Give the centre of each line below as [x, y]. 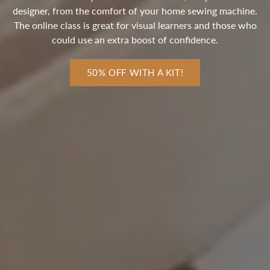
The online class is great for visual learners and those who [135, 25]
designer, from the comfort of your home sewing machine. [135, 10]
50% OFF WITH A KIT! [135, 72]
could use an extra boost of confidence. [135, 39]
